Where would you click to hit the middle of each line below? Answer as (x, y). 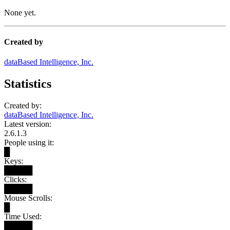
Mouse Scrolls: (28, 198)
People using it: (29, 142)
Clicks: (15, 179)
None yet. (20, 12)
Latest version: (28, 124)
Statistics (28, 84)
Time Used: (23, 216)
